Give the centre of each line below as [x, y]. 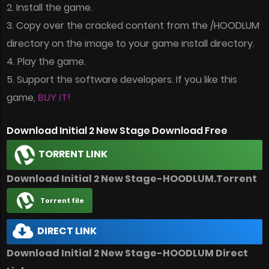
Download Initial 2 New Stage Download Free [117, 131]
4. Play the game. [46, 62]
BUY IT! [54, 98]
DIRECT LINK [66, 231]
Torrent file [62, 201]
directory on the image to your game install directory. [131, 44]
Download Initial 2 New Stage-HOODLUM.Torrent [132, 179]
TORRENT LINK [72, 154]
